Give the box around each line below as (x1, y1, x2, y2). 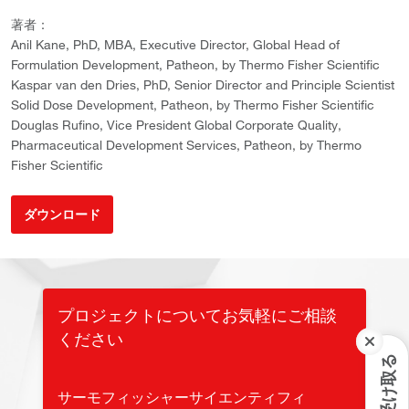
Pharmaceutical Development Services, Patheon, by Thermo (11, 136, 362, 153)
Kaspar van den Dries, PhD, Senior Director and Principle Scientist (11, 76, 394, 93)
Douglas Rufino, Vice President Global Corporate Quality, (11, 116, 341, 133)
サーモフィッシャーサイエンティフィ (58, 387, 307, 406)
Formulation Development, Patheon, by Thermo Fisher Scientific (11, 56, 380, 73)
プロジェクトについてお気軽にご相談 (58, 304, 338, 325)
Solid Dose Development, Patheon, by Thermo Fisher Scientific (11, 96, 374, 113)
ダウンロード (24, 205, 100, 223)
